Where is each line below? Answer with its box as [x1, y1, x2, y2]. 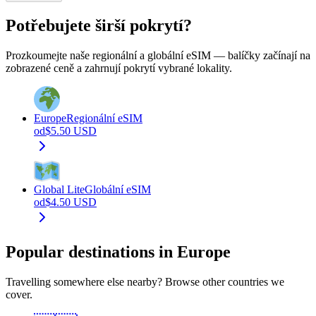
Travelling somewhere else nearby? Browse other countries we [6, 275, 284, 288]
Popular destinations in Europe [6, 242, 231, 261]
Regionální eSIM [66, 111, 142, 124]
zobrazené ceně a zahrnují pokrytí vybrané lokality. [6, 61, 232, 74]
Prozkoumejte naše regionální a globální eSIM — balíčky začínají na [6, 49, 310, 61]
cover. [6, 288, 32, 300]
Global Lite [34, 183, 85, 195]
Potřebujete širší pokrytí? [6, 16, 192, 35]
